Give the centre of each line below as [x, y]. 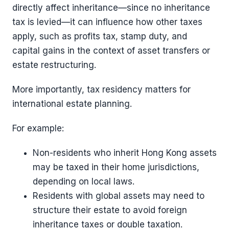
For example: [38, 128]
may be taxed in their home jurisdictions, [116, 167]
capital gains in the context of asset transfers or [111, 50]
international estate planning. [72, 104]
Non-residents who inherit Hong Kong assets [125, 153]
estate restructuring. [54, 65]
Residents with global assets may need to [119, 196]
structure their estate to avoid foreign [110, 210]
